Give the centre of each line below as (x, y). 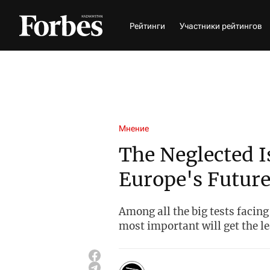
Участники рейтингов (221, 26)
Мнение (134, 128)
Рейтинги (147, 26)
